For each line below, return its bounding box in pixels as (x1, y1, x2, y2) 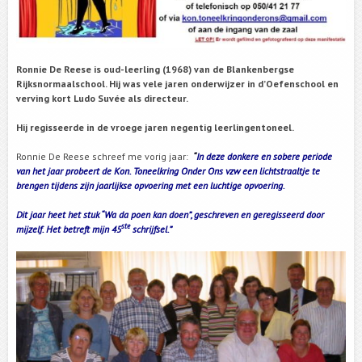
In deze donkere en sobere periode (196, 149, 332, 162)
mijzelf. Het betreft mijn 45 (16, 222, 121, 235)
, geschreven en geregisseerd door (191, 208, 324, 221)
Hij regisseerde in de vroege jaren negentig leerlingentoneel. (16, 120, 296, 133)
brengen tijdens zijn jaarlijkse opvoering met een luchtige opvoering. (16, 179, 285, 192)
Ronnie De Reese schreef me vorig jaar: (16, 149, 193, 162)
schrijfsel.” (130, 222, 172, 235)
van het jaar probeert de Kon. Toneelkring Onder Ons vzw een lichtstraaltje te (16, 164, 320, 177)
